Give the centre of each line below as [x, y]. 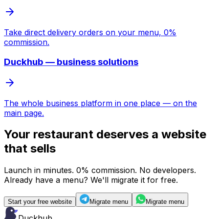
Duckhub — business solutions [71, 62]
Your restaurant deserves [76, 134]
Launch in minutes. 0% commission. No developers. [100, 170]
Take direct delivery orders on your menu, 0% [90, 32]
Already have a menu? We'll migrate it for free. [91, 180]
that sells [30, 149]
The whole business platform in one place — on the [100, 103]
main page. [24, 113]
